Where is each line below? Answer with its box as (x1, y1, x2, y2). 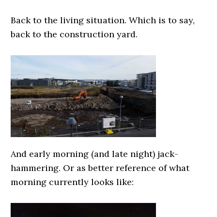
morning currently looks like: (11, 176, 134, 187)
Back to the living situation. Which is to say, (11, 15, 195, 26)
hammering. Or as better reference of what (11, 162, 190, 173)
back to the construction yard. (11, 29, 138, 40)
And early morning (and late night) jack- (11, 148, 179, 159)
